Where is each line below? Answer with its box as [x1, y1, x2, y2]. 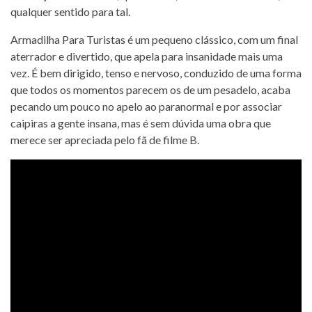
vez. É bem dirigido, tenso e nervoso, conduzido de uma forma [10, 65, 302, 79]
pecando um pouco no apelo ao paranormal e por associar [10, 99, 282, 113]
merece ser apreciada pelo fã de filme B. [10, 132, 199, 146]
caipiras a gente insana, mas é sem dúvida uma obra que [10, 116, 271, 130]
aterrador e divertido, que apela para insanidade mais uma [10, 49, 283, 63]
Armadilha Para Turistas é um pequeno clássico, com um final [10, 32, 298, 46]
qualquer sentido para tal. [10, 4, 130, 18]
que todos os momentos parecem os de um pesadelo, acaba [10, 82, 290, 96]
